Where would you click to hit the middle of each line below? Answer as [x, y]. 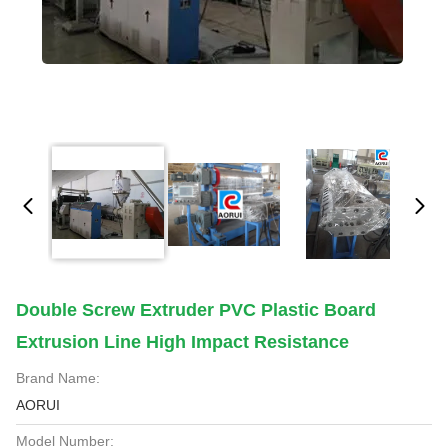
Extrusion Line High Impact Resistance [182, 342]
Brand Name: [58, 378]
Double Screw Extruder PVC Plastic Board [196, 310]
